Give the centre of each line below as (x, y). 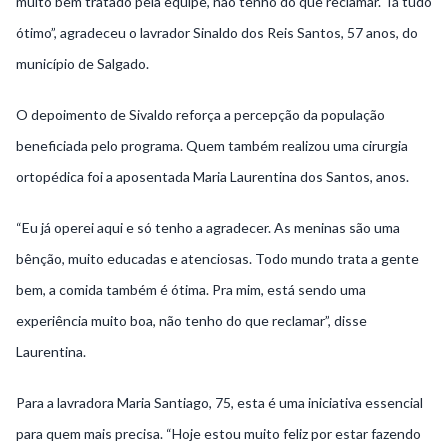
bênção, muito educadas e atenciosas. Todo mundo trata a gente (217, 259)
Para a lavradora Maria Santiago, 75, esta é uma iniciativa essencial (219, 403)
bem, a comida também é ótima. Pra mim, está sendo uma (191, 290)
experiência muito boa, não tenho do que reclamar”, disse (191, 321)
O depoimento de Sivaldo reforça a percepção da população (200, 115)
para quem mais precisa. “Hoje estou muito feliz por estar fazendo (218, 434)
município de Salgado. (82, 64)
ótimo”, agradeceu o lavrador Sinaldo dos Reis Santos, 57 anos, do (217, 33)
